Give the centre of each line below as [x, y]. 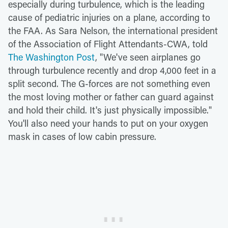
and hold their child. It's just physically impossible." [110, 110]
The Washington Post [52, 57]
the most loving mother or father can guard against [111, 96]
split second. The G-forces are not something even [109, 83]
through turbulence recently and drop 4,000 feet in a [112, 70]
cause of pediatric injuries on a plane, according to [109, 17]
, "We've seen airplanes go [148, 57]
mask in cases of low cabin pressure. [82, 136]
